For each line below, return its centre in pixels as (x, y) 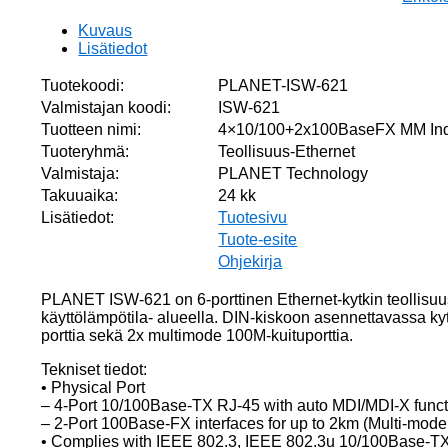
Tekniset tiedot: (94, 369)
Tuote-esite (258, 239)
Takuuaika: (80, 195)
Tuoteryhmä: (85, 151)
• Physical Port (93, 387)
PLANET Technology (293, 173)
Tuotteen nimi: (91, 129)
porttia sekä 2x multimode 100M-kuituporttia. (197, 335)
